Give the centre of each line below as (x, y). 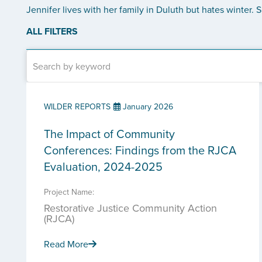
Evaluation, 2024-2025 (103, 166)
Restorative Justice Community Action (130, 208)
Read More (66, 244)
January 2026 (147, 106)
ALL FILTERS (52, 31)
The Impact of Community (109, 134)
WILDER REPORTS (77, 106)
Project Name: (69, 192)
